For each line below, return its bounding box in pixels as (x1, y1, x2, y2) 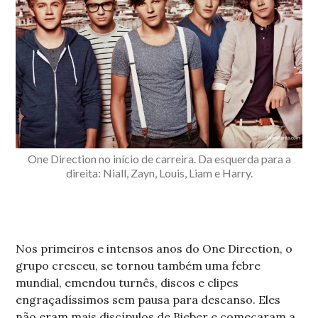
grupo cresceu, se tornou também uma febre (16, 258, 261, 273)
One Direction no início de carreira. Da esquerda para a (27, 151, 291, 165)
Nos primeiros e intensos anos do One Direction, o (16, 241, 293, 256)
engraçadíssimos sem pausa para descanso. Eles (16, 292, 281, 307)
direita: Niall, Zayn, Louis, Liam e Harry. (65, 165, 253, 180)
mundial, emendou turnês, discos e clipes (16, 275, 239, 290)
